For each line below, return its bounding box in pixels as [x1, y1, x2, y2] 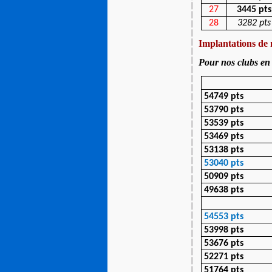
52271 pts [204, 252, 244, 262]
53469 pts [204, 132, 244, 141]
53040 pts [204, 158, 244, 168]
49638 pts [204, 185, 244, 195]
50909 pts [204, 172, 244, 182]
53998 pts [204, 225, 244, 235]
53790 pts [204, 105, 244, 115]
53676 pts [204, 239, 244, 248]
